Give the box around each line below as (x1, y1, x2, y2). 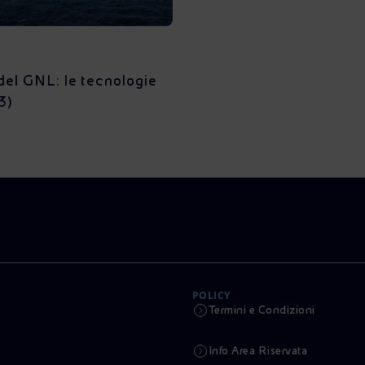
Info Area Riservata (209, 344, 308, 357)
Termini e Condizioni (209, 303, 315, 316)
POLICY (192, 288, 231, 302)
